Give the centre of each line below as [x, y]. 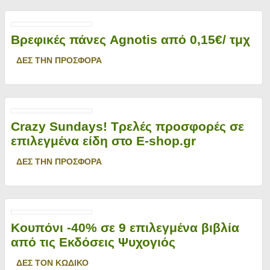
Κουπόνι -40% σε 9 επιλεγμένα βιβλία [125, 228]
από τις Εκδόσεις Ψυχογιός [93, 242]
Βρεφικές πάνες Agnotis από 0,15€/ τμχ [130, 39]
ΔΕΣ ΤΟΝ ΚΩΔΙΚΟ [52, 263]
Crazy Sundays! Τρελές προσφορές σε [127, 126]
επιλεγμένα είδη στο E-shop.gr [103, 141]
